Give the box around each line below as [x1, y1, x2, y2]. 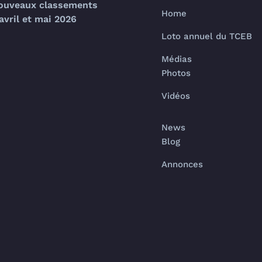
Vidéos [161, 91, 190, 101]
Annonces [161, 159, 203, 170]
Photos [161, 68, 191, 78]
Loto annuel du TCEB [161, 31, 252, 42]
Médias [161, 54, 192, 64]
